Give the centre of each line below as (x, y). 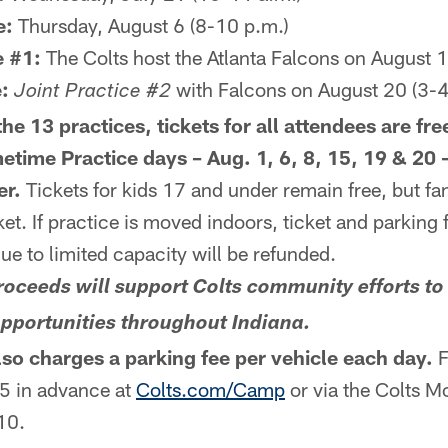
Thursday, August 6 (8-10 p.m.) (151, 25)
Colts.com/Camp (210, 389)
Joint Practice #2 (92, 93)
